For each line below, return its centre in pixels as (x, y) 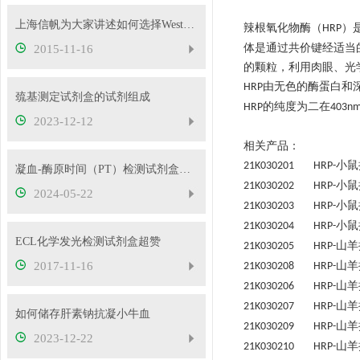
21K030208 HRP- (290, 266)
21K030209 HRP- (290, 327)
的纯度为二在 (297, 106)
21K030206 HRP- (290, 286)
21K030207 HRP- (290, 307)
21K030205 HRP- (290, 246)
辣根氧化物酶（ (283, 28)
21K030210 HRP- (290, 347)
